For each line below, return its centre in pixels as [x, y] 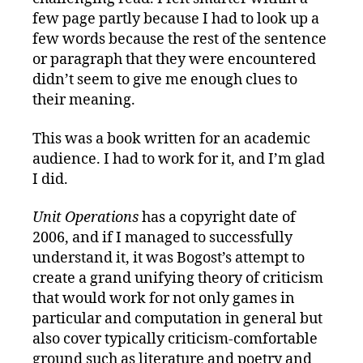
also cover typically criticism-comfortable [175, 340]
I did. [50, 179]
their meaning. [84, 100]
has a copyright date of [217, 218]
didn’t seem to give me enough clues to [165, 80]
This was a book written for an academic [171, 139]
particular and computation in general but [177, 319]
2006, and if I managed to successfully [162, 238]
